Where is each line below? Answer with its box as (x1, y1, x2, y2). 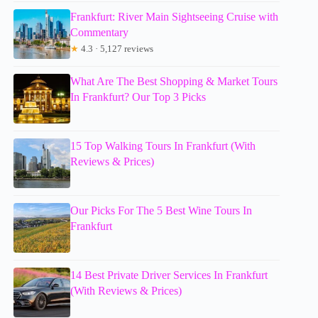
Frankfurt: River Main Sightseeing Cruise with (70, 10, 279, 23)
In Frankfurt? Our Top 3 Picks (70, 90, 207, 103)
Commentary (70, 26, 129, 38)
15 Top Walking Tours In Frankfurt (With (70, 139, 256, 152)
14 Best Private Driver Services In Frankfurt (70, 268, 268, 281)
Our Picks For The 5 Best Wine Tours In (70, 204, 253, 216)
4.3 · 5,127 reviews (79, 43, 154, 54)
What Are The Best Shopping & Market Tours (70, 75, 278, 87)
